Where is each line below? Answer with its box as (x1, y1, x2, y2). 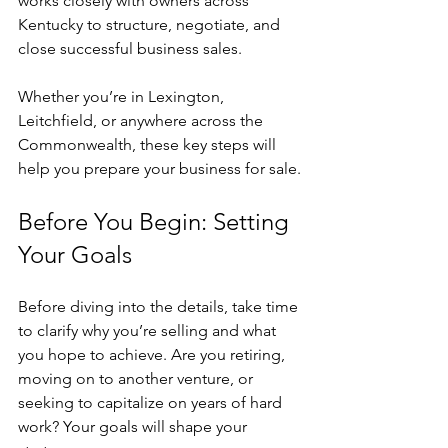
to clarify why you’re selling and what (18, 321, 280, 341)
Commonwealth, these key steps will (18, 135, 280, 155)
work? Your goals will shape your (18, 417, 251, 437)
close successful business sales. (18, 39, 246, 59)
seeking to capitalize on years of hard (18, 393, 286, 413)
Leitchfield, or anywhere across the (18, 111, 267, 131)
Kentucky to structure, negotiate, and (18, 15, 284, 35)
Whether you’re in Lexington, (18, 87, 228, 107)
